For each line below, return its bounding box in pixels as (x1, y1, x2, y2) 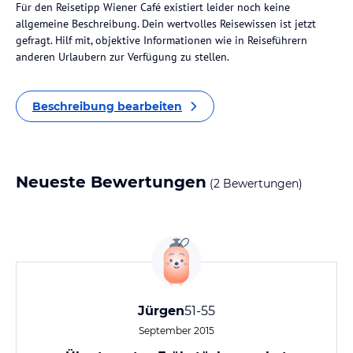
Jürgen (138, 303, 184, 318)
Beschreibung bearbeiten (32, 99, 182, 113)
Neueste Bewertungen (16, 173, 206, 191)
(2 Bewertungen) (206, 176, 303, 191)
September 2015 (139, 325, 214, 336)
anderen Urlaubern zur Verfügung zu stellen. (16, 50, 229, 64)
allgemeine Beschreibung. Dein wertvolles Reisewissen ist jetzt (16, 17, 316, 31)
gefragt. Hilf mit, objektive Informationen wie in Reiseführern (16, 33, 307, 47)
